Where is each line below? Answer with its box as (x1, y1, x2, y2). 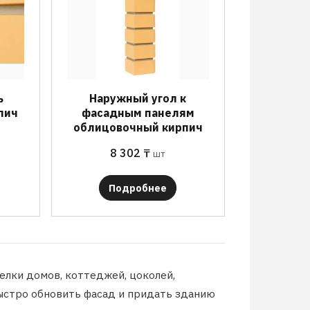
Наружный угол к (89, 91, 187, 105)
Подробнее (109, 182, 167, 194)
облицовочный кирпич (73, 120, 203, 134)
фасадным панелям (81, 105, 194, 120)
